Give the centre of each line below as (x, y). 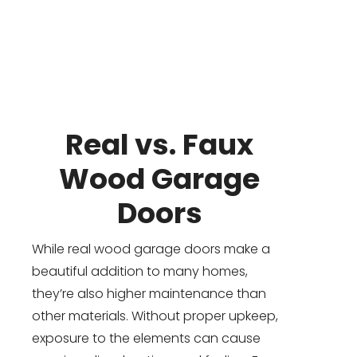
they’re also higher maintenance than (149, 294)
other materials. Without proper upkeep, (155, 316)
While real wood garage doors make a (151, 249)
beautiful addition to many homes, (140, 272)
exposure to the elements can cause (146, 339)
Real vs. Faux (159, 145)
